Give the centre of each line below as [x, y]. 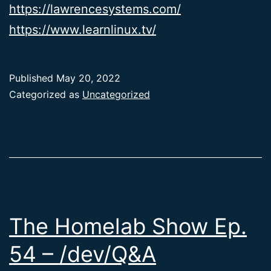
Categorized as [46, 94]
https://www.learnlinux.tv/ [83, 29]
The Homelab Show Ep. [128, 226]
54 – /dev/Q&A [83, 254]
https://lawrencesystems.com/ [95, 9]
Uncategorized [116, 94]
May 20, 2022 [88, 78]
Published [33, 78]
